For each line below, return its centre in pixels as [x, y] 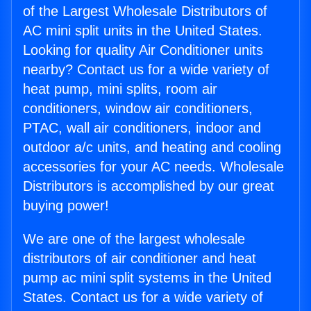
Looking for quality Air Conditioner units [143, 50]
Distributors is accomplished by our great [149, 186]
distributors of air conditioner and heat [140, 259]
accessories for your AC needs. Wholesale [153, 167]
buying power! [66, 206]
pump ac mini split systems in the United [147, 278]
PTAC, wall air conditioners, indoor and [142, 128]
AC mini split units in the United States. [143, 31]
